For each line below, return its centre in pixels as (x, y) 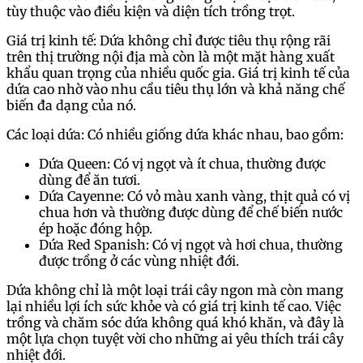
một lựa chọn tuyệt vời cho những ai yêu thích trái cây (175, 339)
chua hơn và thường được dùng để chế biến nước (191, 213)
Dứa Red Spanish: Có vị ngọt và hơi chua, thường (191, 245)
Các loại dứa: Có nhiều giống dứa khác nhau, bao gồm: (175, 135)
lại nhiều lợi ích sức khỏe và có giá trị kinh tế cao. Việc (174, 307)
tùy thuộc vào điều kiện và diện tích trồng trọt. (151, 12)
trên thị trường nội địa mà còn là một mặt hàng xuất (171, 57)
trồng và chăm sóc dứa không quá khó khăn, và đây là (175, 323)
